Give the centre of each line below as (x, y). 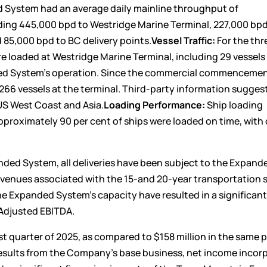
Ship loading (234, 105)
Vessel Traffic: (184, 40)
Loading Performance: (155, 105)
